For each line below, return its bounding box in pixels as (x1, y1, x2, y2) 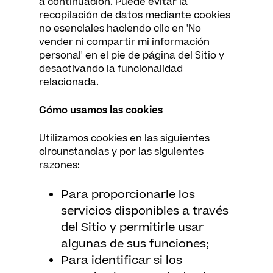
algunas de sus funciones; (61, 236, 209, 252)
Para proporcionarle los (61, 186, 195, 203)
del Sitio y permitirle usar (61, 219, 204, 236)
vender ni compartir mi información (39, 35, 210, 49)
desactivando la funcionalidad (39, 62, 183, 76)
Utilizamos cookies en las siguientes (39, 132, 210, 145)
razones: (39, 158, 80, 172)
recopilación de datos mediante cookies (39, 9, 230, 22)
